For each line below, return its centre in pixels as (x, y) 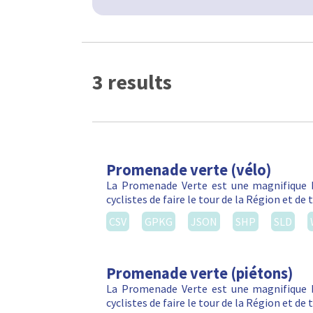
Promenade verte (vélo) (189, 170)
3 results (132, 81)
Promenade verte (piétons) (199, 274)
